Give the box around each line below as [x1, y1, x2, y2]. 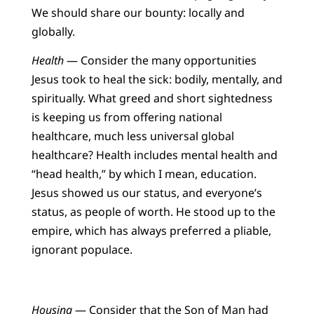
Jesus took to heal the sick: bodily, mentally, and [31, 71, 282, 88]
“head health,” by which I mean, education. [31, 166, 257, 182]
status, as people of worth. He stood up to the [31, 204, 275, 220]
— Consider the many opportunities [63, 53, 257, 69]
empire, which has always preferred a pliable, [31, 223, 271, 239]
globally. [31, 23, 75, 39]
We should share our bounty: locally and [31, 4, 245, 20]
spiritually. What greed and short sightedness [31, 90, 273, 107]
